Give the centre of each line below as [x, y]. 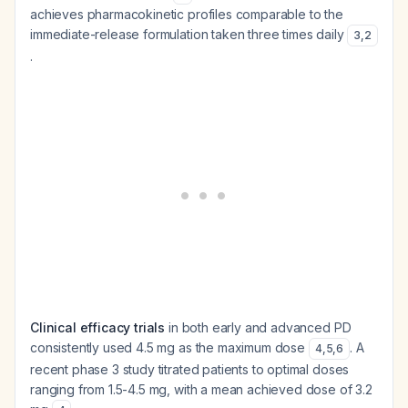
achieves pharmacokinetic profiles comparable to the [187, 14]
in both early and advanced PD [258, 327]
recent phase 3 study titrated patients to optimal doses [190, 369]
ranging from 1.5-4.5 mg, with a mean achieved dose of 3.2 [201, 389]
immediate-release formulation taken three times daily [189, 34]
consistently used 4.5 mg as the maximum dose [169, 347]
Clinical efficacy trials [98, 327]
